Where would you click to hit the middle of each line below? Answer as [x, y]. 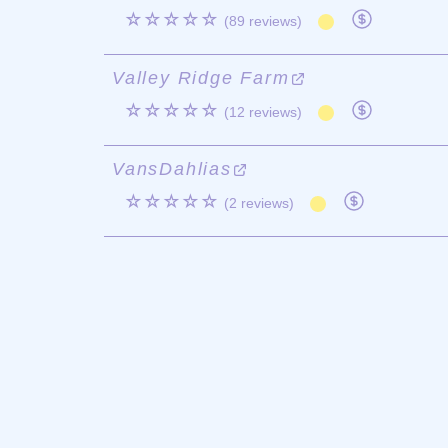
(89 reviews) [263, 21]
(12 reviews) [263, 112]
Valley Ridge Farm [201, 78]
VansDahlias [172, 169]
